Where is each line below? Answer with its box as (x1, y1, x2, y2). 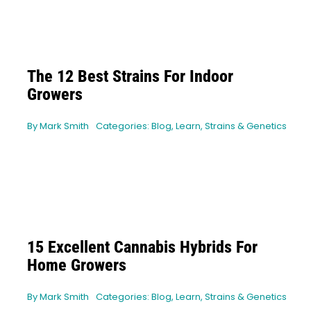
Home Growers (26, 255, 126, 276)
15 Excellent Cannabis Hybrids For (26, 237, 258, 258)
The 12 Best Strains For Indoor (26, 67, 233, 87)
